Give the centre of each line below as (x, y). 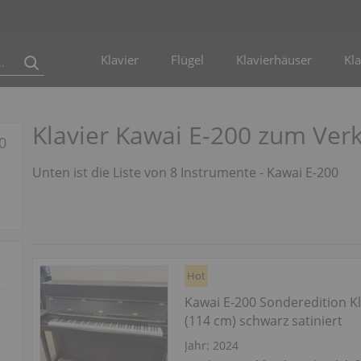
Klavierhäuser (274, 60)
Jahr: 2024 (212, 345)
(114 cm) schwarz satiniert (264, 320)
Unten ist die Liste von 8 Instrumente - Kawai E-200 (186, 172)
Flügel (187, 60)
